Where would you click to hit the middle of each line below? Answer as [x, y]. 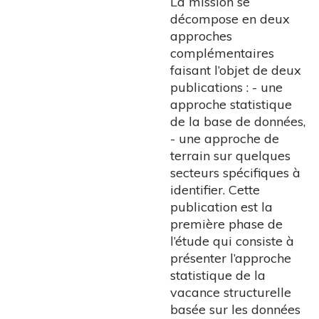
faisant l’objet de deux [236, 70]
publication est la [221, 207]
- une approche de [225, 139]
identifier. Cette [215, 190]
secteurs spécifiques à [235, 173]
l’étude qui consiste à [232, 241]
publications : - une [226, 88]
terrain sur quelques [230, 156]
